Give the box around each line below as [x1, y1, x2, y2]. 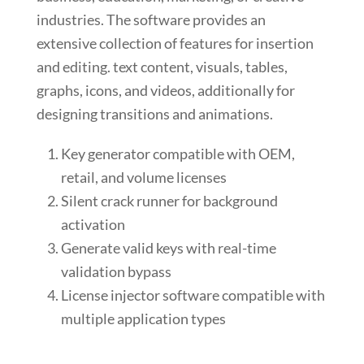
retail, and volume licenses [60, 168, 227, 187]
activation [60, 215, 125, 234]
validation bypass [60, 262, 171, 281]
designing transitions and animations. [36, 105, 273, 123]
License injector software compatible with [60, 286, 325, 305]
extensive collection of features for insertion [36, 34, 314, 53]
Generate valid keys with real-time [60, 239, 276, 258]
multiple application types [60, 310, 226, 328]
